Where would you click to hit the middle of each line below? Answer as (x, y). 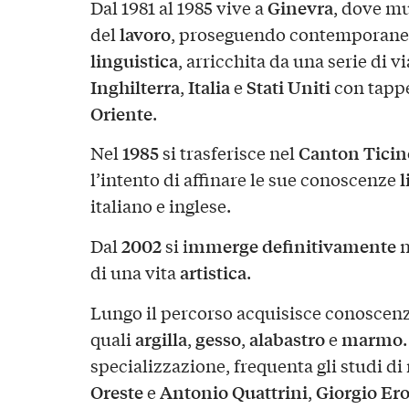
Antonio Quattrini (233, 392)
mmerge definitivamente (292, 246)
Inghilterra (135, 86)
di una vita (135, 273)
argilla (161, 339)
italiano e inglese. (160, 206)
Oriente (121, 113)
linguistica (134, 60)
